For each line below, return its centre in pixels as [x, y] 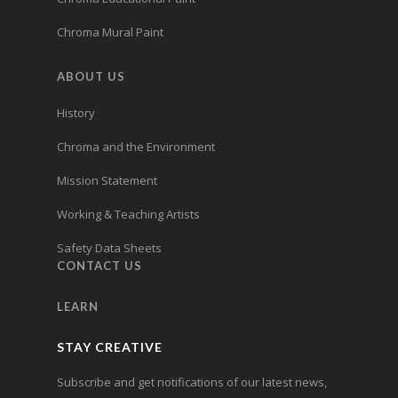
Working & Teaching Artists [128, 215]
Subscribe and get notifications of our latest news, [192, 382]
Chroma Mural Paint [110, 32]
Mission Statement [107, 181]
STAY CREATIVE [110, 347]
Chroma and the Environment [136, 147]
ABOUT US [91, 77]
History [76, 113]
